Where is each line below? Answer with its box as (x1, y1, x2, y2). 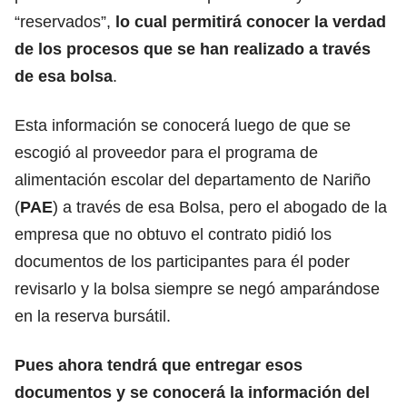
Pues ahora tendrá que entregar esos (15, 355, 303, 374)
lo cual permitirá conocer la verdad (115, 12, 386, 31)
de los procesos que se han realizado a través (15, 39, 371, 58)
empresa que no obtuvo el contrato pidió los (15, 224, 332, 243)
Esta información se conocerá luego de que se (15, 115, 351, 134)
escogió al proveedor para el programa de (15, 143, 318, 162)
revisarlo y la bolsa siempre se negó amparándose (15, 279, 380, 298)
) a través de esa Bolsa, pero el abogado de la (53, 197, 387, 216)
